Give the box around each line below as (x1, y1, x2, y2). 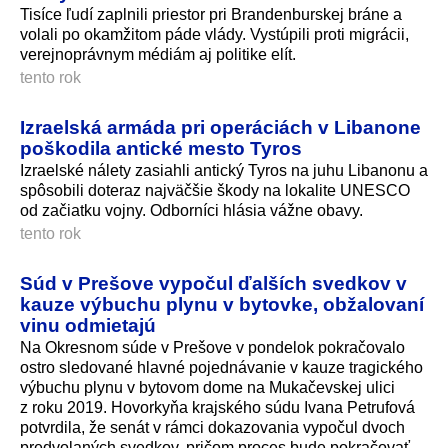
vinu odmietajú (20, 314, 156, 337)
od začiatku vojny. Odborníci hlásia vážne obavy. (20, 202, 363, 220)
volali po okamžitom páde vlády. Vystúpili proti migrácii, (20, 26, 409, 44)
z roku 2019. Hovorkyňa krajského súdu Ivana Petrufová (20, 398, 415, 416)
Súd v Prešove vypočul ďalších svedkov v (20, 272, 407, 295)
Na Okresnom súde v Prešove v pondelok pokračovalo (20, 338, 405, 356)
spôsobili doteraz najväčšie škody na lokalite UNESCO (20, 182, 410, 200)
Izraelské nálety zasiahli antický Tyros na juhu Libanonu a (20, 162, 428, 180)
